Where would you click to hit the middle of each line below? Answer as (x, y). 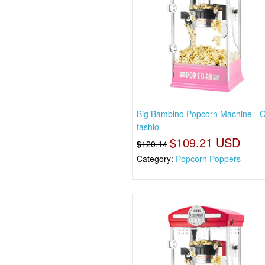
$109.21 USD (205, 143)
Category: (156, 159)
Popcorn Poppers (209, 159)
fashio (148, 127)
